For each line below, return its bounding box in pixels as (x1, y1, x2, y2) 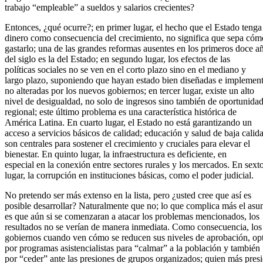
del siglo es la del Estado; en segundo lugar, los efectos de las (5, 53, 230, 64)
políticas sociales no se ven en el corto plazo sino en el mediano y (5, 64, 246, 75)
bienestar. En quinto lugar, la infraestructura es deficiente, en (5, 149, 227, 159)
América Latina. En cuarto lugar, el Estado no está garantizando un (5, 117, 252, 127)
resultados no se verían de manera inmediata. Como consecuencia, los (5, 221, 262, 232)
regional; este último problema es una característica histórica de (5, 106, 237, 117)
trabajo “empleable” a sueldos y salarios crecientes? (5, 2, 194, 12)
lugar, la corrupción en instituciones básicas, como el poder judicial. (5, 170, 254, 180)
